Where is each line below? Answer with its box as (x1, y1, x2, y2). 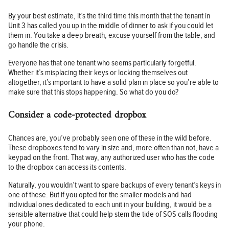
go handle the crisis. (8, 40, 68, 51)
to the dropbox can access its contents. (8, 162, 126, 172)
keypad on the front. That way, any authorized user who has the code (8, 152, 215, 163)
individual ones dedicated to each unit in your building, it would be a (8, 199, 212, 210)
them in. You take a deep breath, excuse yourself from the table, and (8, 31, 215, 41)
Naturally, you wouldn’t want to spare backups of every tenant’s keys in (8, 180, 221, 190)
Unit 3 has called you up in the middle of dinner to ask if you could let (8, 21, 213, 31)
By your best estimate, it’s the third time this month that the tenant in (8, 11, 210, 21)
